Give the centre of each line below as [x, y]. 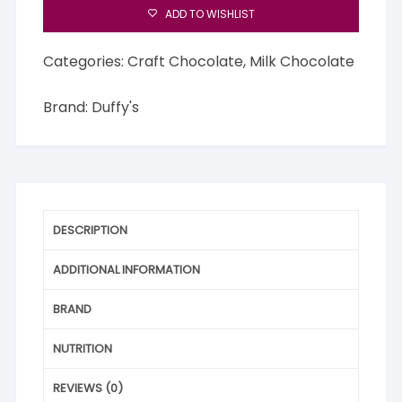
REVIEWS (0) [88, 388]
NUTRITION [83, 348]
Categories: [86, 61]
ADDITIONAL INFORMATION [127, 269]
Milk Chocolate [302, 61]
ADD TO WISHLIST [210, 13]
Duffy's [116, 107]
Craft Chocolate [186, 61]
